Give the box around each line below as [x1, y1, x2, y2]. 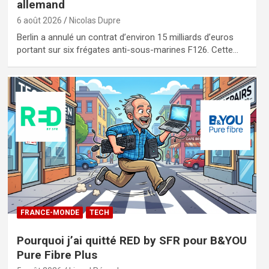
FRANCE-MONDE [20, 208, 79, 217]
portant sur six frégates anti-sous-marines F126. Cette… [16, 44, 238, 56]
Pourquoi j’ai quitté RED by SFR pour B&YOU [16, 234, 247, 248]
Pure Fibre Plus [16, 248, 97, 262]
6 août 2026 [16, 16, 62, 26]
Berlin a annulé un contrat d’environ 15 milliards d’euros [16, 32, 234, 43]
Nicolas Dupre [68, 16, 121, 26]
